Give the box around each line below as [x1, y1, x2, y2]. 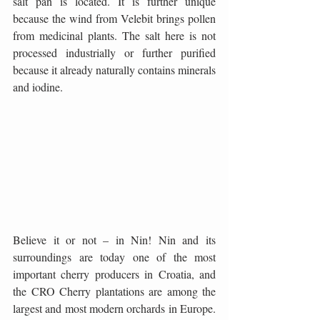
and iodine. [13, 79, 63, 94]
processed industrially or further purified [13, 45, 216, 60]
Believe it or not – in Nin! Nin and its [13, 231, 216, 247]
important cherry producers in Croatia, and [13, 266, 216, 281]
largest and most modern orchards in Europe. [13, 300, 216, 316]
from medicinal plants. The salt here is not [13, 28, 216, 43]
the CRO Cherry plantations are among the [13, 283, 216, 299]
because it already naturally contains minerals [13, 62, 216, 77]
